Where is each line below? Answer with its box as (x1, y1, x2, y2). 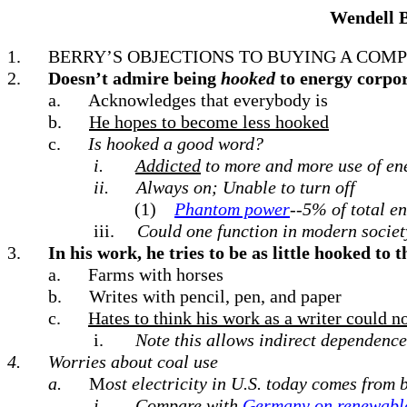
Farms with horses (88, 264, 223, 284)
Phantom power (174, 199, 290, 219)
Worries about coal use (48, 352, 218, 372)
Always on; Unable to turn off (136, 177, 355, 197)
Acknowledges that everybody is (88, 90, 328, 110)
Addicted (135, 155, 201, 175)
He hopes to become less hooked (89, 112, 329, 132)
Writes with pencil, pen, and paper (89, 286, 342, 306)
